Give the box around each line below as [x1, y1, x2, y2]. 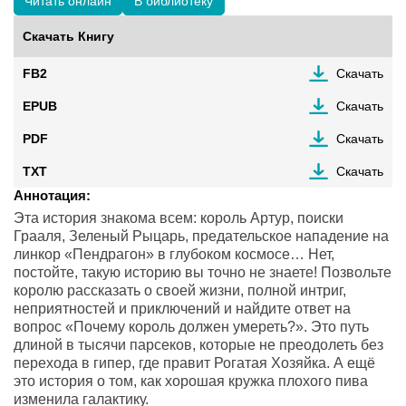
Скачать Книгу [23, 29, 114, 43]
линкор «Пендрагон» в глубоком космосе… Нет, [14, 246, 334, 262]
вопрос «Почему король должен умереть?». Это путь [14, 319, 369, 334]
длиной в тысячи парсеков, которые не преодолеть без [14, 337, 383, 353]
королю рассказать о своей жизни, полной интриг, [14, 283, 346, 298]
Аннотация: [14, 188, 91, 203]
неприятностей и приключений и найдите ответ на [14, 301, 351, 316]
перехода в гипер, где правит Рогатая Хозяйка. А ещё [14, 355, 375, 371]
